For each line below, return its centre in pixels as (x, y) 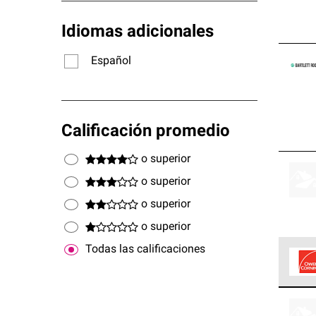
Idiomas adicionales (138, 32)
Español (111, 61)
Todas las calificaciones (145, 249)
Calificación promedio (146, 132)
